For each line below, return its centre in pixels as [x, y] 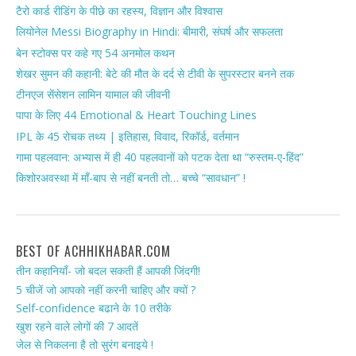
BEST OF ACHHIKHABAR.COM [93, 252]
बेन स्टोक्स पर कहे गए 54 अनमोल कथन [95, 52]
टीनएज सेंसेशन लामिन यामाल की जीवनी [93, 95]
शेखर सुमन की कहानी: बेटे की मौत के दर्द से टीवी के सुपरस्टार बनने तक [155, 74]
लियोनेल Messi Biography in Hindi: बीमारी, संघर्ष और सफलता [149, 32]
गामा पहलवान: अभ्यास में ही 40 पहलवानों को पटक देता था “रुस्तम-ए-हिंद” [160, 157]
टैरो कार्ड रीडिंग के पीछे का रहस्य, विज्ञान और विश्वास [119, 11]
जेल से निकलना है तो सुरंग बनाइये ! [85, 345]
